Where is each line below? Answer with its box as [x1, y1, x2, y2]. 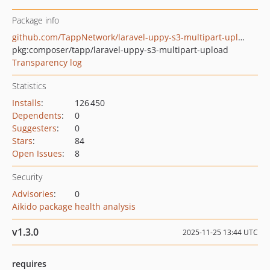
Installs [12, 97, 41, 108]
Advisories [12, 188, 54, 199]
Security [12, 171, 42, 183]
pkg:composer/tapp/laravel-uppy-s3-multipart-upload [12, 44, 228, 55]
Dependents [12, 110, 61, 121]
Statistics [12, 80, 46, 92]
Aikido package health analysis [12, 201, 136, 212]
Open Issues [12, 148, 62, 159]
